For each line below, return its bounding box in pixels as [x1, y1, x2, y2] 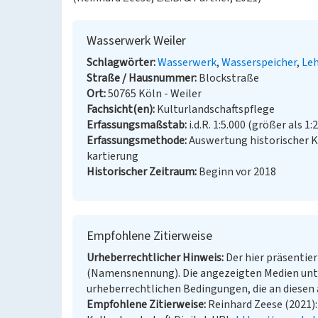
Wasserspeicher [221, 55, 297, 70]
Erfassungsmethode [87, 133, 185, 148]
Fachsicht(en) [87, 102, 153, 117]
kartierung [87, 148, 138, 164]
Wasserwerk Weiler [87, 32, 186, 50]
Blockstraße [199, 70, 259, 86]
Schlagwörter [87, 55, 153, 70]
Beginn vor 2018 [199, 164, 276, 180]
